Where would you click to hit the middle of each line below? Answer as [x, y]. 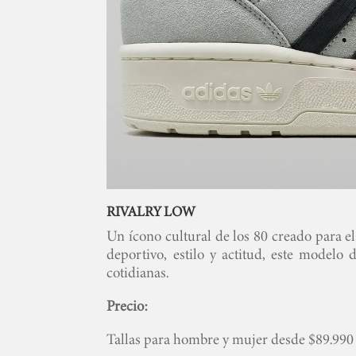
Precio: [128, 306]
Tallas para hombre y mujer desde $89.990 [230, 339]
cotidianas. [138, 273]
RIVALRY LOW [151, 212]
